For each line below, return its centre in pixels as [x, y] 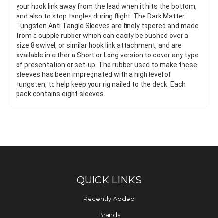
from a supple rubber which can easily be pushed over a [102, 35]
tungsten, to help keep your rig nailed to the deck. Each [101, 84]
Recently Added [109, 198]
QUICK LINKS [109, 180]
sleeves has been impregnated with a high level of [94, 74]
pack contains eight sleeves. [61, 94]
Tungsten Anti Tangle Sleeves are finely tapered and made [107, 26]
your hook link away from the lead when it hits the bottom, [106, 6]
